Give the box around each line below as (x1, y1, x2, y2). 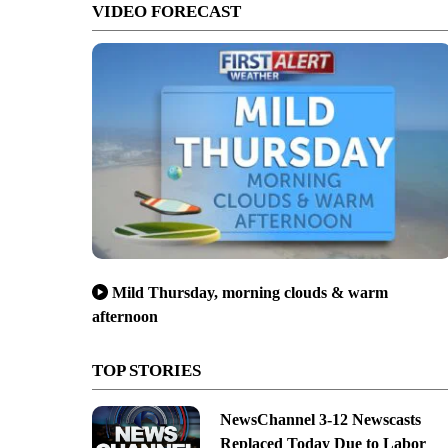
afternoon (92, 307, 158, 325)
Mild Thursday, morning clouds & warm (112, 283, 388, 301)
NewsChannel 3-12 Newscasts (219, 410, 421, 428)
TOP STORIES (92, 360, 201, 380)
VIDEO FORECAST (92, 2, 241, 21)
